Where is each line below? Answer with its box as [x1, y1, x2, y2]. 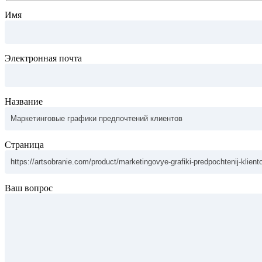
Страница [5, 139, 44, 150]
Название [5, 96, 43, 106]
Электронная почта [5, 53, 82, 63]
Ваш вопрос [5, 182, 53, 193]
